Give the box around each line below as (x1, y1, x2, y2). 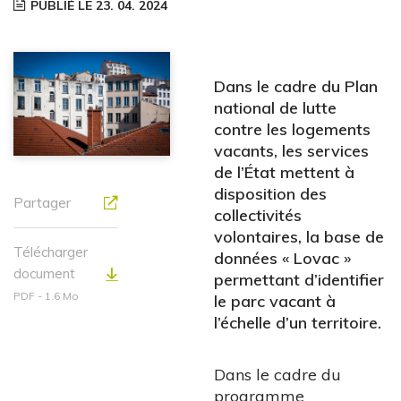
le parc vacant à (214, 291, 336, 312)
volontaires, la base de (214, 226, 384, 248)
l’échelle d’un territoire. (214, 312, 381, 334)
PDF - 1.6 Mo (13, 289, 79, 303)
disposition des (214, 183, 327, 205)
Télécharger (13, 243, 88, 261)
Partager (13, 193, 71, 212)
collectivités (214, 205, 302, 226)
